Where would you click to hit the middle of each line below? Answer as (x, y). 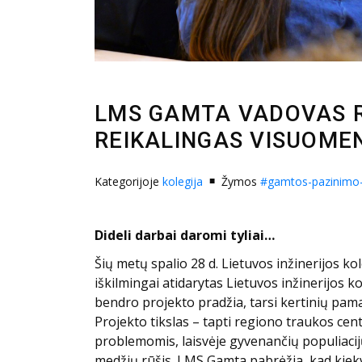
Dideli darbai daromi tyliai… (185, 235)
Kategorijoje (128, 182)
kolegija (183, 182)
